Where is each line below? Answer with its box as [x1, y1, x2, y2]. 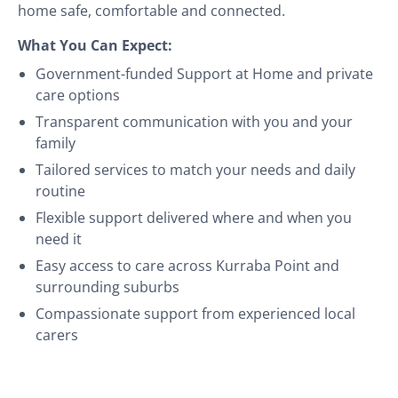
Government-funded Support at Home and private [36, 63, 373, 84]
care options [36, 84, 120, 105]
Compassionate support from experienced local [36, 303, 355, 323]
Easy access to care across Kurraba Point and [36, 255, 339, 275]
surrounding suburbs [36, 276, 179, 297]
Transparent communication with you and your [36, 111, 353, 131]
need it [36, 228, 82, 249]
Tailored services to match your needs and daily [36, 159, 355, 179]
